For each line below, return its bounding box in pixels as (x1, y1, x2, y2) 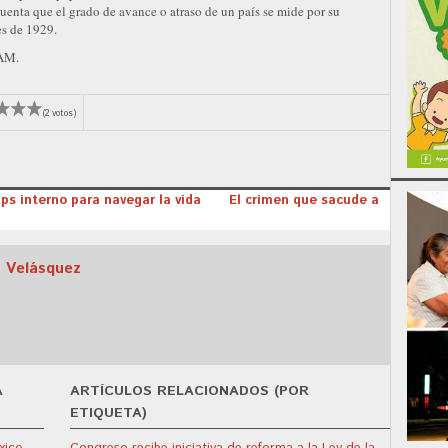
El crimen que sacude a (229, 190, 379, 210)
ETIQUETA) (70, 402, 148, 423)
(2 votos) (43, 107, 76, 121)
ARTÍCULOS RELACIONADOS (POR (70, 380, 310, 401)
